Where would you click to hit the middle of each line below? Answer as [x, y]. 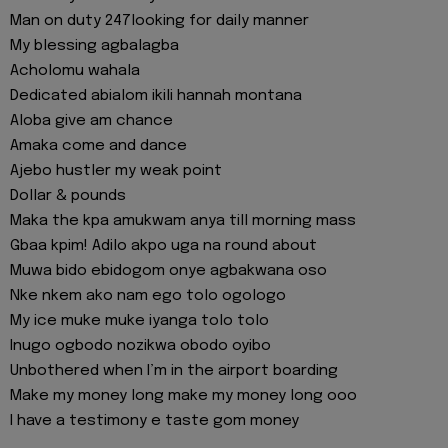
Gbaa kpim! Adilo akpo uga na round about [163, 246]
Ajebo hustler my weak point [116, 171]
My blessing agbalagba [94, 46]
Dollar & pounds [68, 196]
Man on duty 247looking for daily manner [159, 21]
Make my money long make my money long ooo [183, 396]
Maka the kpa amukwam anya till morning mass [183, 221]
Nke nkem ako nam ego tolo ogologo [148, 296]
